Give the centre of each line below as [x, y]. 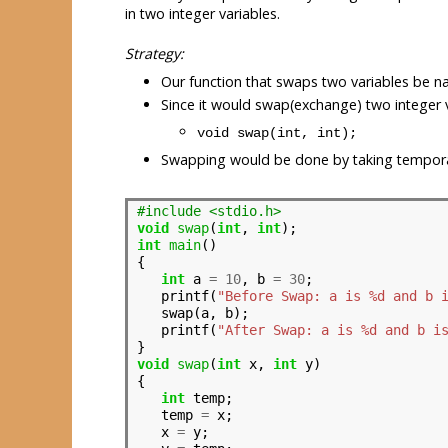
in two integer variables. [202, 14]
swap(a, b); [192, 313]
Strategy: [154, 54]
